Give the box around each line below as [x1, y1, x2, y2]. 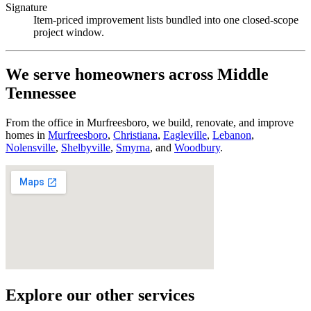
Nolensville [6, 141, 56, 153]
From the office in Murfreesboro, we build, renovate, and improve [6, 116, 294, 128]
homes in [6, 128, 45, 141]
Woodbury [174, 141, 220, 153]
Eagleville [163, 128, 207, 141]
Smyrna [116, 141, 150, 153]
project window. [33, 26, 104, 38]
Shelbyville [61, 141, 110, 153]
